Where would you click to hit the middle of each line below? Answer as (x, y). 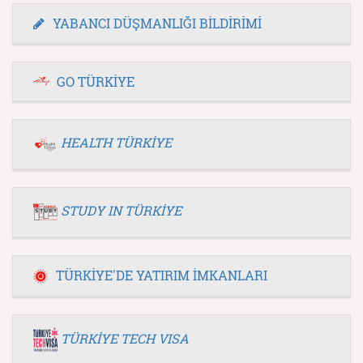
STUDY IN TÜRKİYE (121, 210)
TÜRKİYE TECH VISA (125, 338)
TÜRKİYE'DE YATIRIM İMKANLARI (162, 275)
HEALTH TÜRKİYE (116, 142)
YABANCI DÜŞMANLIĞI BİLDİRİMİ (157, 23)
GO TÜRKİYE (96, 81)
